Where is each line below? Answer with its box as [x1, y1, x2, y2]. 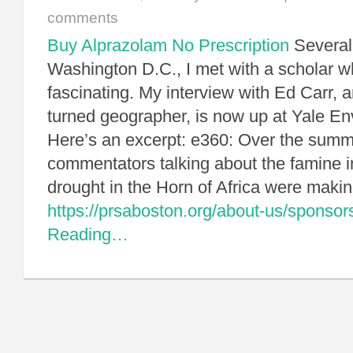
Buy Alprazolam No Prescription [47, 35, 289, 55]
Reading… [47, 225, 128, 244]
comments [47, 9, 118, 26]
